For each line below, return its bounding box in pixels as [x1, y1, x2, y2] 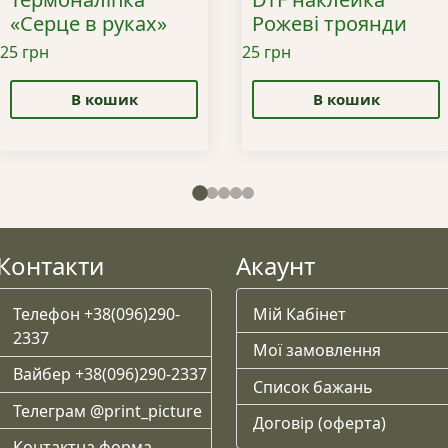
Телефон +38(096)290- [13, 303, 180, 326]
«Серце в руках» [9, 10, 167, 38]
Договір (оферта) [253, 411, 386, 434]
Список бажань [253, 375, 373, 398]
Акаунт [236, 248, 315, 282]
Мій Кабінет [253, 303, 346, 326]
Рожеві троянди [251, 10, 407, 38]
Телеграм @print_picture [13, 399, 202, 422]
